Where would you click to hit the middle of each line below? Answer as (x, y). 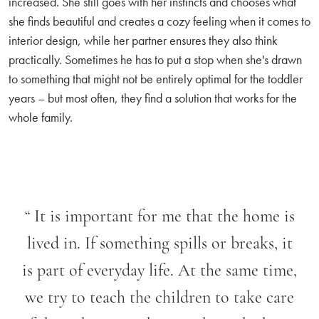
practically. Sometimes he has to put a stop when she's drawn (155, 59)
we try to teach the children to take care (159, 298)
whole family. (41, 117)
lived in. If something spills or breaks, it (159, 244)
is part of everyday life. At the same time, (159, 271)
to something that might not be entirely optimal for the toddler (156, 78)
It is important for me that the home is (164, 217)
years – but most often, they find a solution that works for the (153, 98)
